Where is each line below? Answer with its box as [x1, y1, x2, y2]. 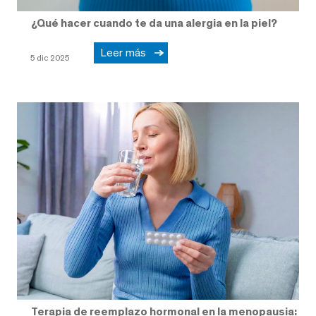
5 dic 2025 [30, 52, 69, 63]
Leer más [100, 45, 152, 59]
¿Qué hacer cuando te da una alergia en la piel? [31, 16, 277, 30]
